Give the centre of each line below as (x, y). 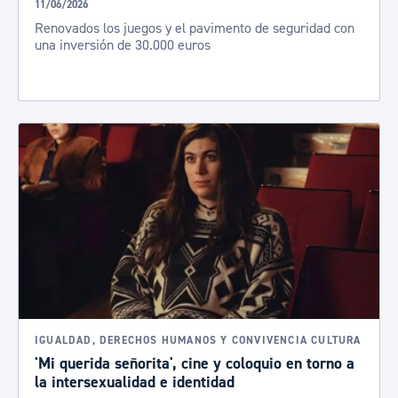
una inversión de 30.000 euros (123, 45)
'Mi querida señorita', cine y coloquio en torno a (195, 364)
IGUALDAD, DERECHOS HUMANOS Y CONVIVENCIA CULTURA (198, 341)
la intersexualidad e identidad (135, 382)
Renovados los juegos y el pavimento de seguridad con (195, 28)
